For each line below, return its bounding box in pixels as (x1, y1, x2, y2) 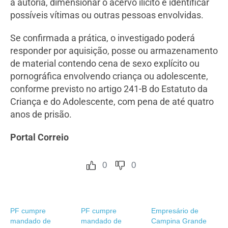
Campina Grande (151, 217, 207, 225)
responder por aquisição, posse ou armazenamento (10, 45, 218, 56)
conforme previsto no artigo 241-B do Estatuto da (10, 83, 208, 95)
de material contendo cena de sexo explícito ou (10, 58, 199, 69)
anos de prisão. (10, 109, 72, 120)
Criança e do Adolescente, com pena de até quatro (10, 96, 214, 107)
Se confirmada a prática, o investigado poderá (10, 33, 195, 44)
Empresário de (151, 207, 199, 215)
